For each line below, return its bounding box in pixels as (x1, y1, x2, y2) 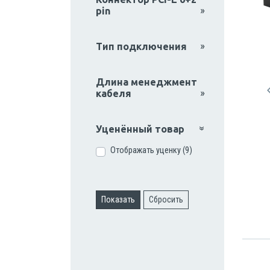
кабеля (95, 87, 131, 99)
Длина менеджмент (95, 76, 197, 87)
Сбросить (149, 194, 184, 204)
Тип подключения (95, 40, 187, 52)
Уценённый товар (95, 123, 184, 134)
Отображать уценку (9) (110, 145, 192, 155)
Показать (101, 194, 135, 204)
